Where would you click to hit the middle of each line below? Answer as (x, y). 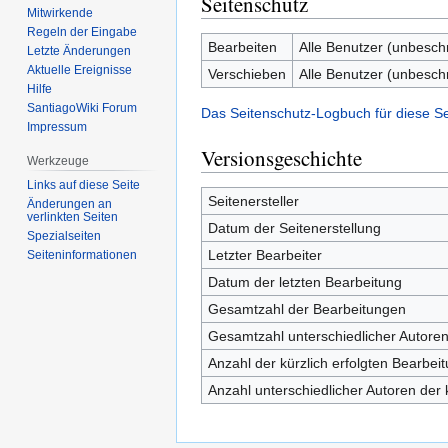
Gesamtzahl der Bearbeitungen (306, 309)
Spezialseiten (64, 236)
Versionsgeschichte (281, 158)
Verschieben (246, 74)
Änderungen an (70, 204)
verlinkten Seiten (73, 217)
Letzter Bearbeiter (264, 255)
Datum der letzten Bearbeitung (304, 282)
